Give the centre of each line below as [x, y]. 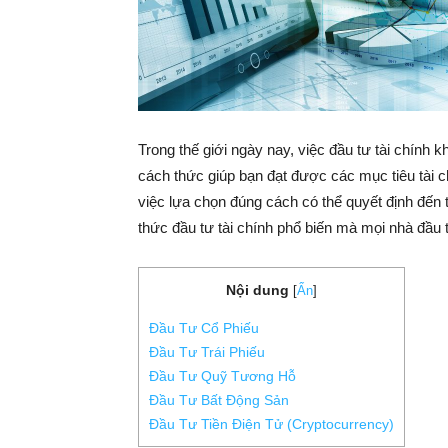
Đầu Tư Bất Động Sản [219, 400]
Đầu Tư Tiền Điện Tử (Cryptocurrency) [271, 424]
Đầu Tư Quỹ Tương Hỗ [222, 376]
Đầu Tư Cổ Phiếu [204, 328]
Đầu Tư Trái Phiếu [207, 352]
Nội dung [257, 290]
